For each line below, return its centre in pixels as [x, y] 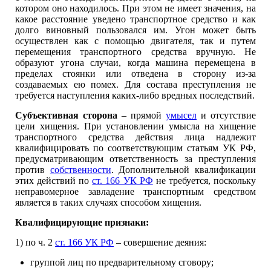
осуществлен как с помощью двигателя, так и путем [135, 41]
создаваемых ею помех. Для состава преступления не [135, 84]
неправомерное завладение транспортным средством [135, 191]
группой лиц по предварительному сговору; [122, 262]
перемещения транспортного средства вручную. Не [135, 52]
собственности [80, 170]
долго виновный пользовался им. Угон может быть [135, 30]
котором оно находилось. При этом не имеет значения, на [135, 8]
